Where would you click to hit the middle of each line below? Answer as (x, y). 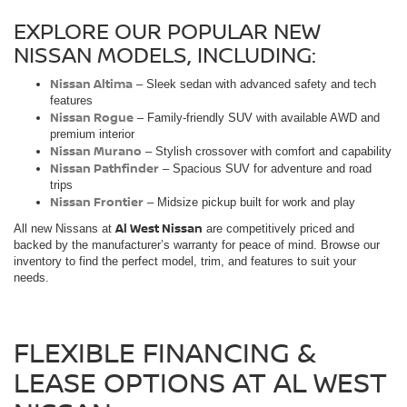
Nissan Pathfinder (104, 168)
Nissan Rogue (92, 117)
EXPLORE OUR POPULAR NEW (167, 30)
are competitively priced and (278, 228)
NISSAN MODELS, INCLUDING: (165, 54)
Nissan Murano (96, 150)
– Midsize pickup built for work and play (251, 202)
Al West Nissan (159, 228)
